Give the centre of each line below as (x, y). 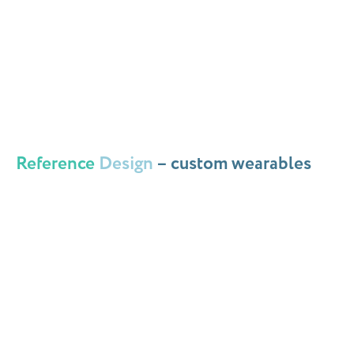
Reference (55, 164)
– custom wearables (234, 164)
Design (128, 164)
